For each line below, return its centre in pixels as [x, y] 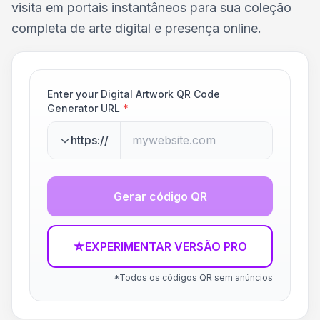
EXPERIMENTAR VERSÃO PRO [166, 246]
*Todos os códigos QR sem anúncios [193, 277]
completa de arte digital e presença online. [136, 28]
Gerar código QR [160, 196]
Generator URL [84, 108]
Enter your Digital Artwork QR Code [134, 94]
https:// [90, 140]
